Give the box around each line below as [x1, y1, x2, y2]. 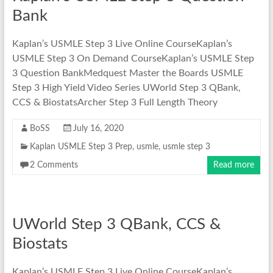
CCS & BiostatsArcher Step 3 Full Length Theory [12, 97, 218, 107]
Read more [213, 160, 255, 169]
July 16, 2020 [73, 124, 124, 133]
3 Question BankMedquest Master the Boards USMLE [12, 68, 243, 78]
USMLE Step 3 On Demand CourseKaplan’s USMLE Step [12, 53, 254, 63]
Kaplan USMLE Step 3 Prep [29, 142, 132, 151]
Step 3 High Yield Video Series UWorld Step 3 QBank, [12, 82, 241, 93]
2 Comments [29, 160, 78, 169]
